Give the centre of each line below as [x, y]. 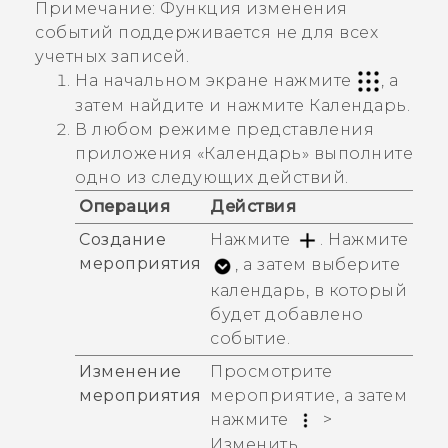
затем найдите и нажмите [192, 106]
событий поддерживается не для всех [206, 32]
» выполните [357, 154]
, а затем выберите [317, 265]
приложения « [139, 154]
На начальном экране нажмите [215, 80]
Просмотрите [271, 372]
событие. [250, 338]
